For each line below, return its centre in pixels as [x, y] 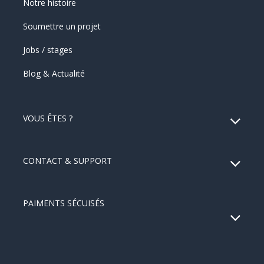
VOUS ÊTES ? [48, 118]
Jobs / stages [48, 49]
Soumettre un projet [62, 26]
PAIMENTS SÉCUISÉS [64, 203]
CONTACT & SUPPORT [67, 160]
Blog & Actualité [54, 73]
